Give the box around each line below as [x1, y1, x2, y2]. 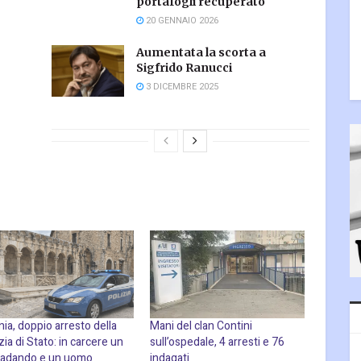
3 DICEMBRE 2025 [143, 79, 218, 93]
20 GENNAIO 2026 [143, 13, 218, 27]
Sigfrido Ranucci [136, 60, 232, 75]
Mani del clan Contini [150, 317, 253, 335]
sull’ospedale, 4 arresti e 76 [150, 334, 285, 351]
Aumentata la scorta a [136, 44, 266, 60]
